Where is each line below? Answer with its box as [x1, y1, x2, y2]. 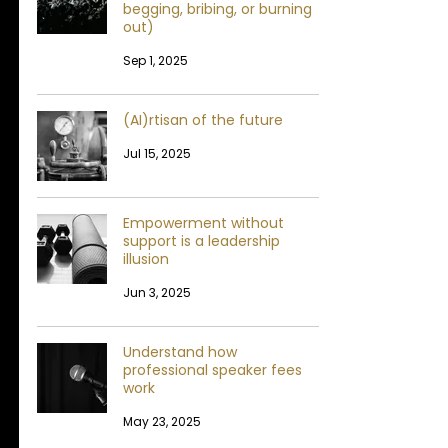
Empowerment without [123, 212, 284, 233]
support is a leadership [123, 230, 280, 251]
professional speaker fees [123, 359, 302, 380]
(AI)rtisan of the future [123, 109, 283, 130]
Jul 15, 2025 [123, 144, 191, 162]
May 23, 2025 [123, 412, 201, 430]
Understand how [123, 341, 237, 362]
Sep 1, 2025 [123, 51, 188, 69]
